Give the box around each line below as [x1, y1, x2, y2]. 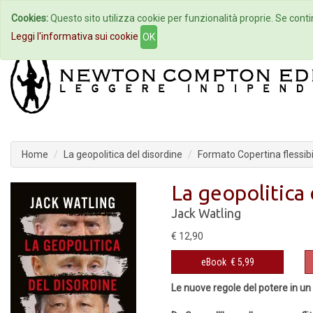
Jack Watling [171, 206, 241, 220]
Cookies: [11, 13, 48, 24]
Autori [143, 13, 170, 24]
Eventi [219, 13, 246, 24]
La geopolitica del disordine [64, 149, 182, 160]
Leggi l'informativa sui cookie [11, 30, 138, 42]
